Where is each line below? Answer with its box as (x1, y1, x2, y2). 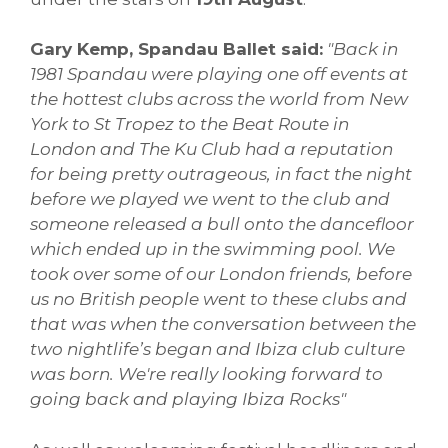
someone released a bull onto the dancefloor (30, 214, 414, 235)
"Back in (327, 39, 398, 60)
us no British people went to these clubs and (30, 289, 407, 310)
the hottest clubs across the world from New (30, 89, 408, 110)
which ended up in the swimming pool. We (30, 239, 395, 260)
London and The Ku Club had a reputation (30, 139, 393, 160)
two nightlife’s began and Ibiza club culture (30, 339, 405, 360)
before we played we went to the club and (30, 189, 390, 210)
